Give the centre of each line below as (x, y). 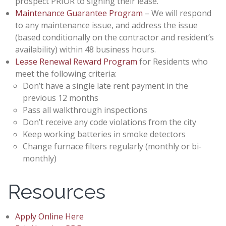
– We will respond (177, 13)
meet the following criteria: (66, 73)
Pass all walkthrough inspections (85, 110)
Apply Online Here (49, 216)
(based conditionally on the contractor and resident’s (115, 37)
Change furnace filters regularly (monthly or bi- (112, 146)
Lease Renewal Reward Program (76, 61)
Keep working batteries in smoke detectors (104, 134)
